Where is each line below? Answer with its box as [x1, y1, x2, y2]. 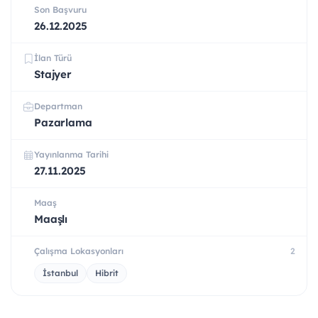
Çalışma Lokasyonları [34, 246, 124, 257]
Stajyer [34, 67, 72, 82]
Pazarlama [34, 116, 92, 130]
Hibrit [95, 268, 119, 279]
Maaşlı [34, 212, 68, 226]
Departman [34, 101, 82, 112]
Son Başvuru [34, 4, 87, 16]
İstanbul [43, 268, 78, 279]
